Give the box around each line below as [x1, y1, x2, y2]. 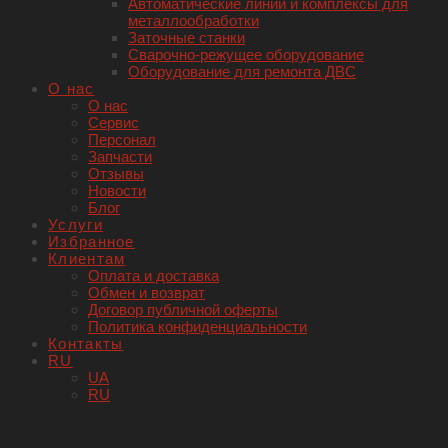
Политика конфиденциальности [88, 317, 307, 335]
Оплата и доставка [88, 266, 219, 284]
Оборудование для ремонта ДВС [128, 62, 356, 80]
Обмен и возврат [88, 283, 205, 301]
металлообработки [128, 11, 259, 29]
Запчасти [88, 147, 152, 165]
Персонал [88, 130, 156, 148]
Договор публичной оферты [88, 300, 278, 318]
